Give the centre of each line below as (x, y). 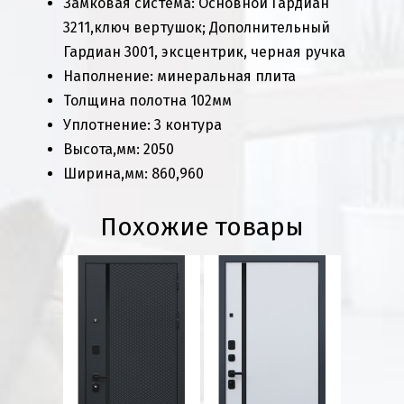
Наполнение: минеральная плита (179, 76)
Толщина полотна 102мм (149, 100)
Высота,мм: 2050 (126, 149)
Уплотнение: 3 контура (142, 124)
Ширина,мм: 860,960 (139, 173)
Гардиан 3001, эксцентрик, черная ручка (204, 51)
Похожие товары (202, 226)
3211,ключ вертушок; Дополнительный (197, 27)
